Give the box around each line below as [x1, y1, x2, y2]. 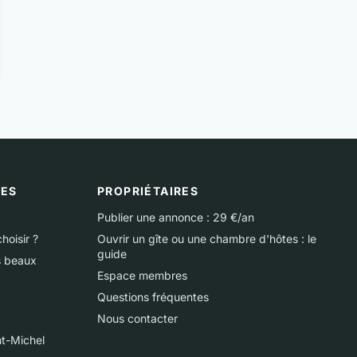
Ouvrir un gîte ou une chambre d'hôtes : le [97, 232, 316, 245]
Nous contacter [97, 312, 178, 325]
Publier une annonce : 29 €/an [97, 210, 254, 224]
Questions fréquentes [97, 290, 209, 304]
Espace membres [97, 269, 187, 282]
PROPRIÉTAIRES [97, 184, 199, 198]
